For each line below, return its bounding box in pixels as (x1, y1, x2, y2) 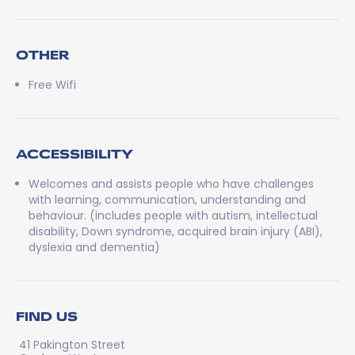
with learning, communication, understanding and (29, 192, 306, 208)
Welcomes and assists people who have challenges (29, 176, 314, 192)
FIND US (16, 307, 78, 324)
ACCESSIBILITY (16, 145, 133, 162)
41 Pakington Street (19, 337, 125, 353)
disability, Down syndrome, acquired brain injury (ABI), (29, 223, 323, 239)
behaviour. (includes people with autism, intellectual (29, 208, 318, 223)
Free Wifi (29, 77, 76, 93)
